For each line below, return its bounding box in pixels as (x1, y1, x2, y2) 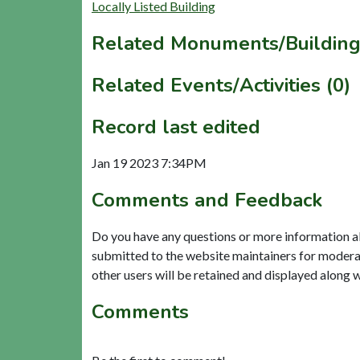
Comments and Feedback (92, 187, 322, 214)
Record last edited (92, 114, 260, 141)
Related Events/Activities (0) (92, 72, 350, 99)
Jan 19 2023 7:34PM (92, 155, 207, 171)
